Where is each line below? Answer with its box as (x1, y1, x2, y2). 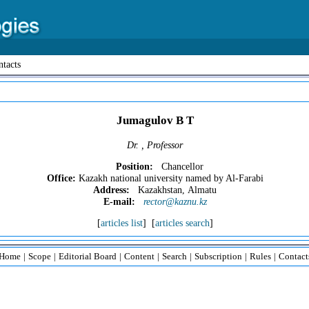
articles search (154, 217, 210, 229)
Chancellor (153, 161, 204, 172)
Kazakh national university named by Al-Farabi (75, 172, 263, 184)
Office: (46, 172, 76, 184)
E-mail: (103, 196, 135, 208)
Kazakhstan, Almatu (130, 184, 217, 196)
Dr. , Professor (127, 139, 183, 150)
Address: (93, 184, 130, 196)
